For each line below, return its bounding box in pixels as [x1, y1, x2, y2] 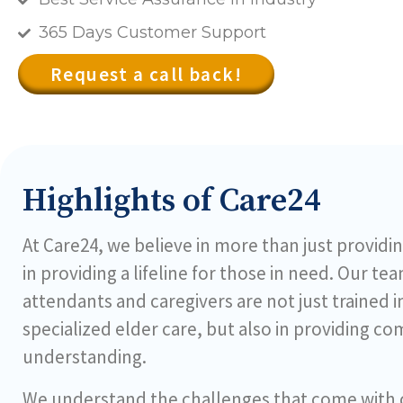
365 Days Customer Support [38, 22, 266, 42]
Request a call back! [50, 62, 242, 86]
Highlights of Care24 [22, 181, 321, 221]
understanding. [22, 345, 147, 369]
